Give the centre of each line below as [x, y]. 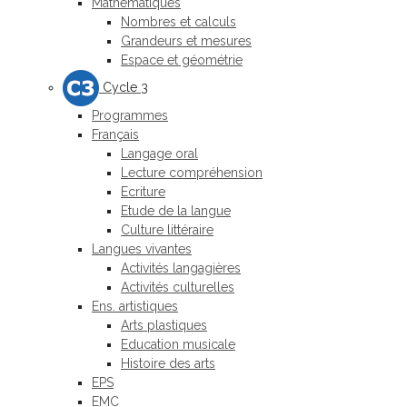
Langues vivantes [142, 249]
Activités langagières [181, 268]
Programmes [130, 115]
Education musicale [178, 344]
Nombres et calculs [179, 22]
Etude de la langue [176, 211]
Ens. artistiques [135, 306]
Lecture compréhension [192, 173]
